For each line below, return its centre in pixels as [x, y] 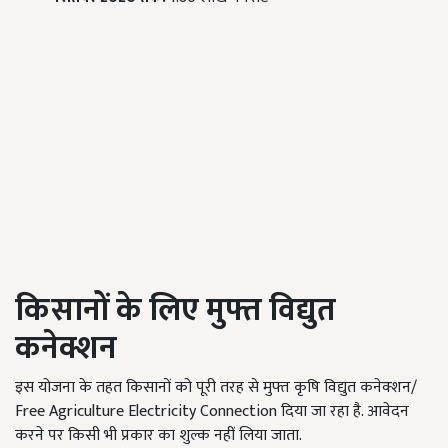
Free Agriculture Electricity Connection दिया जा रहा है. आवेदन [212, 411]
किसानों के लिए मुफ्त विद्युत [175, 310]
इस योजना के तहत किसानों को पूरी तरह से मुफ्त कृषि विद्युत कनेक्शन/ [216, 387]
